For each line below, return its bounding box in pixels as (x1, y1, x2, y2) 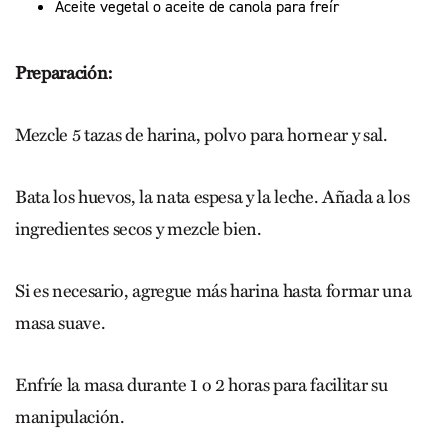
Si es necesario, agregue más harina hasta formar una (15, 279, 412, 302)
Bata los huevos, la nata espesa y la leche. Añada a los (15, 185, 410, 208)
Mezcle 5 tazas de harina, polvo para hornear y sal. (15, 123, 388, 146)
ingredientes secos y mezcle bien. (15, 217, 262, 240)
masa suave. (15, 311, 106, 334)
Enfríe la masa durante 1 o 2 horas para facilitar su (15, 373, 388, 396)
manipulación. (15, 405, 125, 428)
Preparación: (15, 61, 113, 84)
